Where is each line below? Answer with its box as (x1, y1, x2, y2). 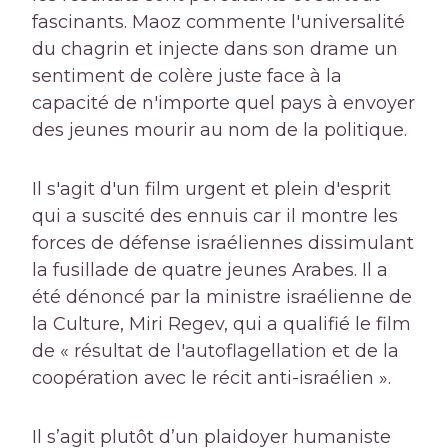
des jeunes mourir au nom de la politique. (32, 119, 407, 142)
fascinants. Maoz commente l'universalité (32, 11, 405, 34)
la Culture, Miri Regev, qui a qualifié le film (32, 313, 411, 336)
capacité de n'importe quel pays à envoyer (32, 92, 415, 115)
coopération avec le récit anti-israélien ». (32, 367, 391, 390)
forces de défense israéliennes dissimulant (32, 232, 414, 255)
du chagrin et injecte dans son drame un (32, 38, 398, 61)
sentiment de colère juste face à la (32, 65, 342, 88)
